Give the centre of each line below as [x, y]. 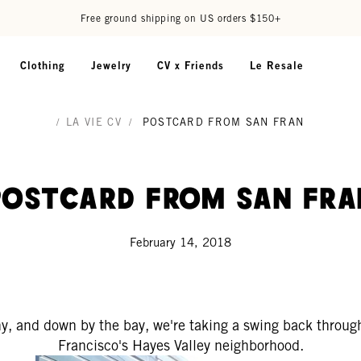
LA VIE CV [94, 122]
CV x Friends [191, 65]
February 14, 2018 [180, 242]
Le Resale [277, 65]
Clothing [43, 65]
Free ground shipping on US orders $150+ [180, 18]
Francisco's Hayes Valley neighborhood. [180, 345]
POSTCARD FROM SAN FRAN [223, 122]
